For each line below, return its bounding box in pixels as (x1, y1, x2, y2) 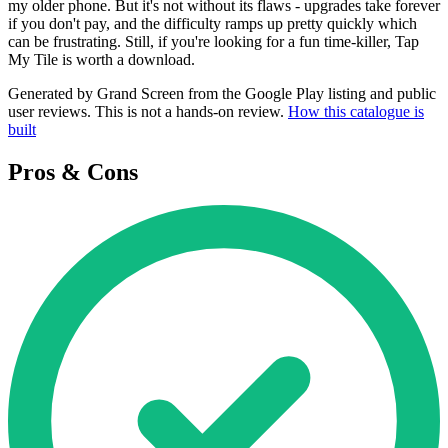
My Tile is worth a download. (8, 50, 195, 68)
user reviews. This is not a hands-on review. (8, 102, 288, 120)
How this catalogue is (288, 102, 424, 120)
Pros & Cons (8, 158, 138, 185)
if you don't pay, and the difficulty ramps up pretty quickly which (8, 14, 417, 32)
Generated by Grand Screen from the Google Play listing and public (8, 84, 436, 102)
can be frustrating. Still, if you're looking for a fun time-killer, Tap (8, 32, 419, 50)
